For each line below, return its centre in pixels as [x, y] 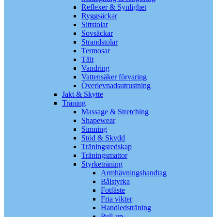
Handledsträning [126, 208]
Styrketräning [102, 164]
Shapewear [98, 120]
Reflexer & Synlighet [114, 7]
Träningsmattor [104, 155]
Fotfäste [113, 190]
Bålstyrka [115, 181]
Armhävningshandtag [134, 173]
